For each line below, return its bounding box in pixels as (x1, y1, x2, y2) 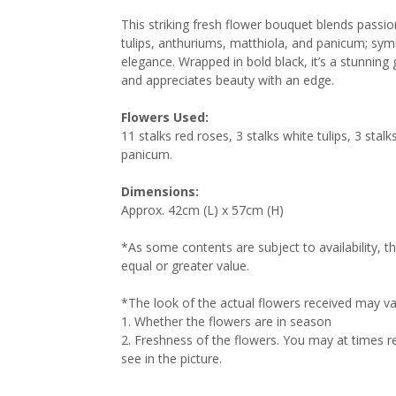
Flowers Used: (121, 109, 209, 126)
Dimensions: (121, 183, 199, 201)
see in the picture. (121, 350, 222, 368)
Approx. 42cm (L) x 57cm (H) (121, 202, 284, 219)
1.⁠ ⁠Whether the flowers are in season (121, 313, 331, 331)
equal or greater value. (121, 257, 249, 275)
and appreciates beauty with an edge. (121, 72, 334, 89)
